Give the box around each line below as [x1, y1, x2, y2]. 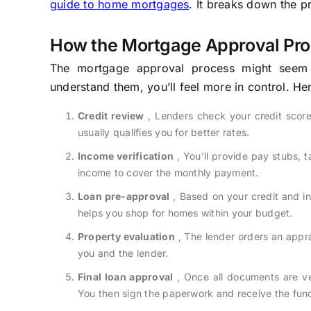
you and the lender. [77, 246, 169, 259]
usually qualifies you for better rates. [77, 126, 250, 138]
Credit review [77, 109, 144, 121]
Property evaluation [77, 230, 175, 242]
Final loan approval [77, 270, 174, 283]
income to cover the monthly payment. [77, 166, 259, 178]
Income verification [77, 149, 174, 162]
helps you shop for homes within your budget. [77, 206, 293, 219]
